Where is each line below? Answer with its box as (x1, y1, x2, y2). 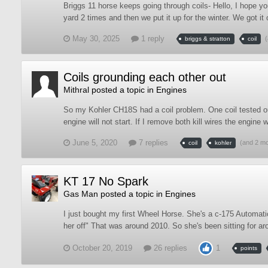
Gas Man (63, 189, 98, 199)
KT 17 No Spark (63, 175, 148, 188)
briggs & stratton (185, 35, 230, 42)
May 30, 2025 (72, 34, 120, 43)
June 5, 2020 (72, 138, 117, 147)
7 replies (136, 138, 168, 147)
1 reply (139, 34, 165, 43)
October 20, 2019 (72, 243, 132, 252)
